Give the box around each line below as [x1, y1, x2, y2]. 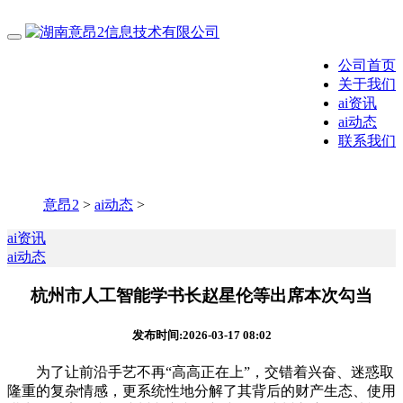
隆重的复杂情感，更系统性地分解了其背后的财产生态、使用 [7, 383, 396, 399]
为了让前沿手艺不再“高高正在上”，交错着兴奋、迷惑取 [7, 364, 394, 381]
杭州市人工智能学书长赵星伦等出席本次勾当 [31, 285, 372, 305]
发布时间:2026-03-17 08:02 [131, 327, 272, 342]
